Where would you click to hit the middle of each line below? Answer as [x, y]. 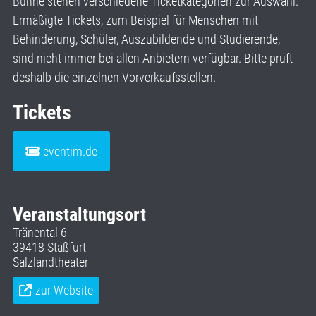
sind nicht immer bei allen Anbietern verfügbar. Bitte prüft [153, 58]
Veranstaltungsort [79, 214]
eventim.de [70, 151]
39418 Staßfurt [49, 247]
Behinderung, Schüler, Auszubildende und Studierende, [146, 39]
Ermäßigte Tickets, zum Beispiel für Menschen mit [135, 20]
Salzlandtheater [50, 262]
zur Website [64, 290]
